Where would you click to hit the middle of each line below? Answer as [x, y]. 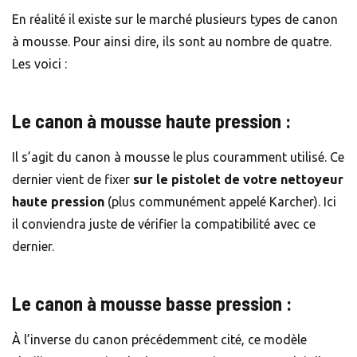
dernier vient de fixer [73, 179]
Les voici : [39, 63]
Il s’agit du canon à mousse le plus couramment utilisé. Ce [178, 157]
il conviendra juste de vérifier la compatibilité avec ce [164, 224]
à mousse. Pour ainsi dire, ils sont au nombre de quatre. [172, 41]
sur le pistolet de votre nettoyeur [238, 179]
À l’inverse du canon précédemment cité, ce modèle [159, 339]
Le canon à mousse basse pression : [152, 303]
